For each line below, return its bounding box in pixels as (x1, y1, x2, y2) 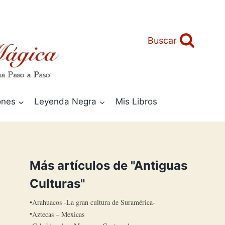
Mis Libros (115, 96, 157, 106)
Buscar (147, 35, 177, 46)
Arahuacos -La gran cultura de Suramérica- (32, 197, 156, 207)
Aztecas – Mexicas (32, 209, 85, 219)
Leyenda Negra (34, 96, 97, 106)
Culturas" (30, 176, 85, 191)
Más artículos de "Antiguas (30, 158, 188, 173)
